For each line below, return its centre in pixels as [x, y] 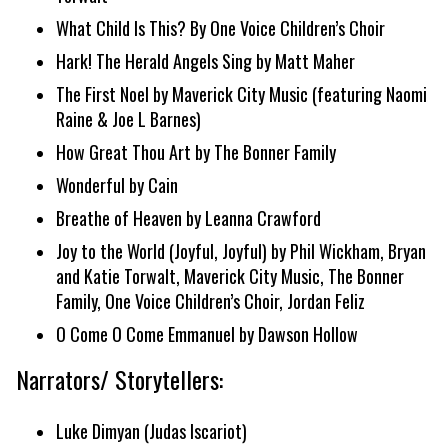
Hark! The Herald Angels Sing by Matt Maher [205, 61]
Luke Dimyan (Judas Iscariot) [151, 431]
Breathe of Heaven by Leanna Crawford [188, 218]
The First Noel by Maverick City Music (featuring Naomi [241, 94]
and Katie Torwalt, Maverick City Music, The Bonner [230, 276]
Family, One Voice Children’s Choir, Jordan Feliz [210, 301]
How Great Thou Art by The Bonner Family [196, 152]
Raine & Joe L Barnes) [128, 119]
